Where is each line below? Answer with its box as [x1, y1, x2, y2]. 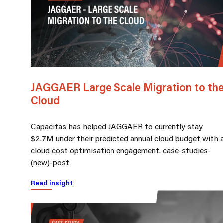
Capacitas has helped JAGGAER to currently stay [31, 121, 203, 132]
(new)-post [31, 157, 69, 168]
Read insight [31, 178, 73, 188]
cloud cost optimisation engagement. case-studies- [31, 145, 211, 156]
